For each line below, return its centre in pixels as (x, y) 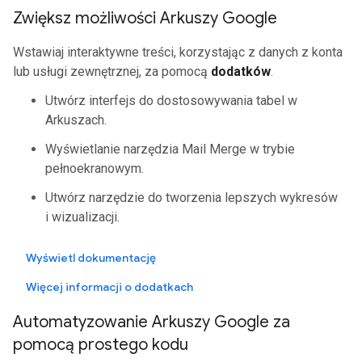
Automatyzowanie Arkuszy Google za (152, 322)
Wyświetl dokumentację (91, 258)
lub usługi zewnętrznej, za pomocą (112, 72)
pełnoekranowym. (95, 168)
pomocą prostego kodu (101, 345)
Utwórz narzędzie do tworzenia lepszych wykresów (192, 198)
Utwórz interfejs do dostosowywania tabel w (171, 101)
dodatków (241, 72)
